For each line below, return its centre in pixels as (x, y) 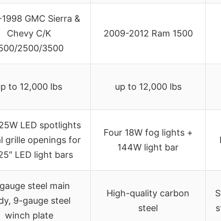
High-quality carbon (148, 193)
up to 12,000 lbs (148, 86)
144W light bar (148, 147)
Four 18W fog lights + (148, 132)
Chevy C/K (29, 33)
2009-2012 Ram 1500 (148, 33)
